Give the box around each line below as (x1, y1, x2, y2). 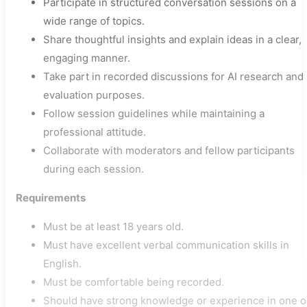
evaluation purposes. (43, 88, 145, 101)
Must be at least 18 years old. (43, 220, 184, 233)
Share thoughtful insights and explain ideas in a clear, (43, 33, 302, 46)
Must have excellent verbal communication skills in (43, 238, 289, 251)
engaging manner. (43, 51, 130, 64)
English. (43, 257, 82, 270)
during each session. (43, 162, 144, 175)
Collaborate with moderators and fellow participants (43, 144, 295, 157)
